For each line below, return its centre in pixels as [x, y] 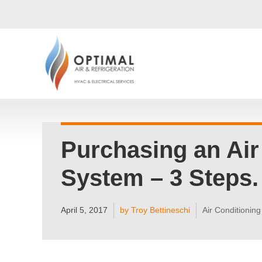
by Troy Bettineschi [155, 210]
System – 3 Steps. [160, 178]
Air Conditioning [232, 210]
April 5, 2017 [84, 210]
